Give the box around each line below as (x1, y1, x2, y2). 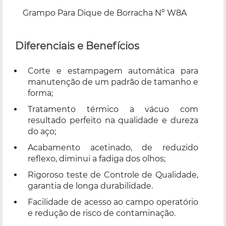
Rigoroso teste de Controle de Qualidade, (28, 169, 198, 180)
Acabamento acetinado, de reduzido (28, 142, 198, 152)
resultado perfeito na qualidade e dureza (28, 115, 198, 125)
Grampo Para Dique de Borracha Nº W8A (23, 8, 187, 18)
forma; (28, 88, 53, 98)
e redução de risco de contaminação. (28, 208, 176, 218)
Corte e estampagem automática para (28, 66, 198, 76)
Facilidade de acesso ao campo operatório (28, 197, 198, 207)
